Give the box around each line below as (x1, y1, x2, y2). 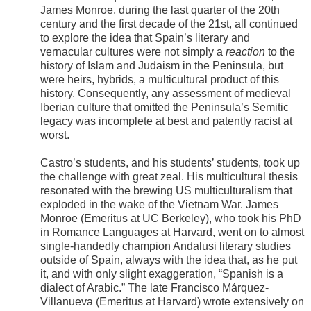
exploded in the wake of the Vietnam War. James (40, 198, 278, 210)
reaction (226, 45, 265, 58)
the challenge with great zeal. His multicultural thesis (40, 170, 298, 183)
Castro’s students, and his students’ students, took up (40, 156, 300, 169)
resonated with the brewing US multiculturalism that (40, 184, 292, 196)
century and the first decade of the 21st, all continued (40, 17, 298, 30)
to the (265, 45, 295, 58)
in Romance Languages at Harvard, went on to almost (40, 226, 304, 238)
